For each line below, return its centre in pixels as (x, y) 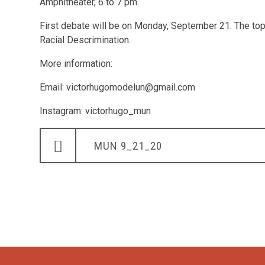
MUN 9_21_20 (128, 146)
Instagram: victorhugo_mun (96, 111)
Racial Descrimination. (85, 40)
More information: (76, 64)
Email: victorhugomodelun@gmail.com (118, 87)
